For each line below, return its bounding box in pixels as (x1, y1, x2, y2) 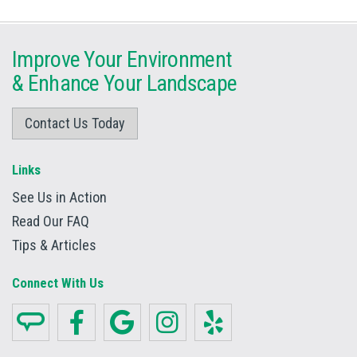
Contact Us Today (25, 114, 125, 131)
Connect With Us (12, 274, 104, 291)
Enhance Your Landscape (27, 69, 237, 96)
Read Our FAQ (12, 212, 89, 229)
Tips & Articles (12, 236, 96, 253)
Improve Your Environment (12, 45, 233, 73)
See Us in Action (12, 188, 107, 206)
